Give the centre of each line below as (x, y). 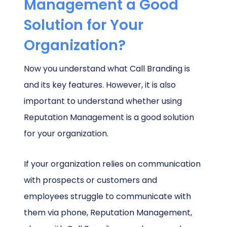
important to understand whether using (103, 101)
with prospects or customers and (91, 180)
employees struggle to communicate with (108, 197)
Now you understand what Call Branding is (107, 69)
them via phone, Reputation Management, (108, 213)
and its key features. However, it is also (100, 85)
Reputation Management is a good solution (109, 118)
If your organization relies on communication (112, 164)
